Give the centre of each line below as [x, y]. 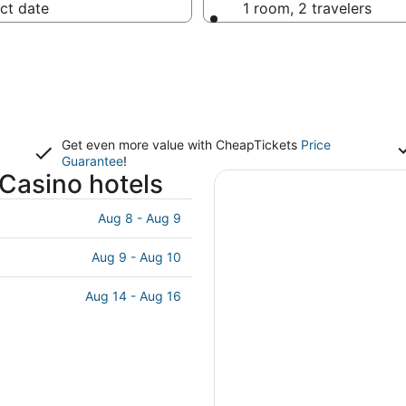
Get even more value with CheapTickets [181, 145]
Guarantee [92, 161]
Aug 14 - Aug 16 [133, 296]
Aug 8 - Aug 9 [140, 218]
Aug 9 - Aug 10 [136, 257]
